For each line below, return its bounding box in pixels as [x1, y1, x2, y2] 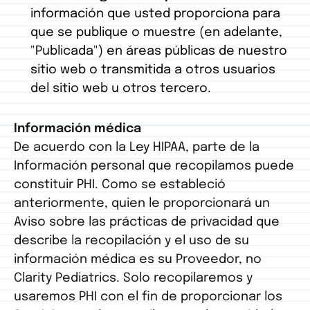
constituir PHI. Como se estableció [14, 179, 226, 192]
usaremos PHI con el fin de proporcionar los [14, 291, 282, 304]
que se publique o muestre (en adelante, [30, 26, 282, 39]
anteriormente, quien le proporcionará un [14, 197, 270, 210]
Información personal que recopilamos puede [14, 160, 294, 173]
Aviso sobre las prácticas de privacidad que [14, 216, 280, 229]
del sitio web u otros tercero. [30, 82, 211, 95]
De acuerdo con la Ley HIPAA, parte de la [14, 141, 259, 154]
